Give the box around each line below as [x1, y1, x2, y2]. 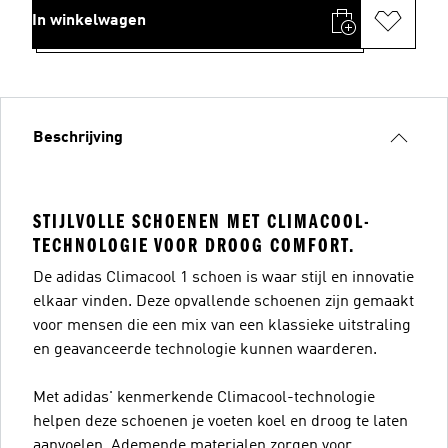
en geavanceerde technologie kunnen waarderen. [33, 341, 377, 358]
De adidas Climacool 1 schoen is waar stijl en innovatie [33, 269, 414, 286]
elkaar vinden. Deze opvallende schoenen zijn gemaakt [33, 293, 414, 310]
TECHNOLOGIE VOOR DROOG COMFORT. [33, 233, 355, 257]
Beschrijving [33, 129, 123, 146]
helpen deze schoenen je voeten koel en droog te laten [33, 413, 408, 430]
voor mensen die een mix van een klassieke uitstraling [33, 317, 411, 334]
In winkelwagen [32, 12, 146, 29]
